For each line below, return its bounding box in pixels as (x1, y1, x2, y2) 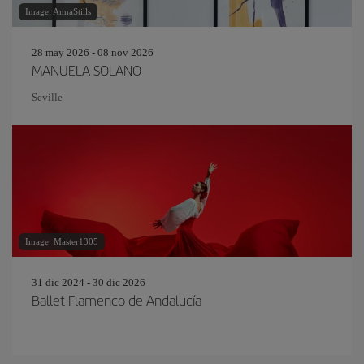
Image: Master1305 (25, 236, 98, 246)
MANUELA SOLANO (32, 60, 141, 80)
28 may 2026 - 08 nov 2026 (32, 46, 154, 58)
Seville (32, 91, 63, 103)
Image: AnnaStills (25, 6, 91, 16)
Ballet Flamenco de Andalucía (32, 290, 201, 310)
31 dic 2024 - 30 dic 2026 (32, 276, 145, 288)
